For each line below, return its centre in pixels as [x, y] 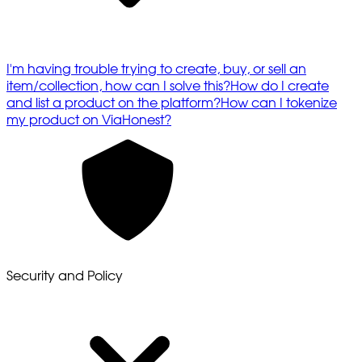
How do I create [280, 86]
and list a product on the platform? [114, 103]
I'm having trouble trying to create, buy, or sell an [156, 69]
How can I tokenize [279, 103]
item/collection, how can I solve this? [118, 86]
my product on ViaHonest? [89, 120]
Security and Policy [65, 276]
